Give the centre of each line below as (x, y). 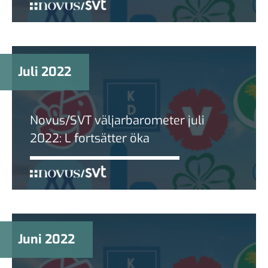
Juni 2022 (46, 239)
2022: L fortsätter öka (90, 138)
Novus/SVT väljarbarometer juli (117, 120)
